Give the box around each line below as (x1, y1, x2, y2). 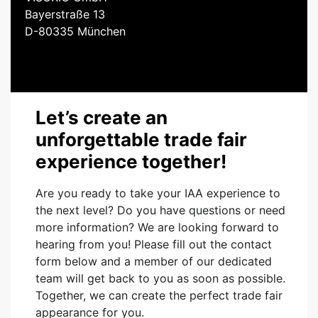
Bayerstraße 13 (25, 7, 105, 22)
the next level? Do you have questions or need (35, 203, 285, 218)
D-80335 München (25, 24, 126, 39)
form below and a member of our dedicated (35, 254, 272, 269)
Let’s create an (35, 106, 168, 129)
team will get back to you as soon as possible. (35, 271, 285, 286)
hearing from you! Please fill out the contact (35, 237, 272, 252)
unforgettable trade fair (35, 128, 247, 151)
